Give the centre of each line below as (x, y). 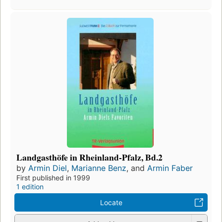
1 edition (30, 187)
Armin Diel (48, 168)
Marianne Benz (99, 168)
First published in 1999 (53, 178)
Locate (111, 203)
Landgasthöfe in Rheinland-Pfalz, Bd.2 (89, 157)
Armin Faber (170, 168)
